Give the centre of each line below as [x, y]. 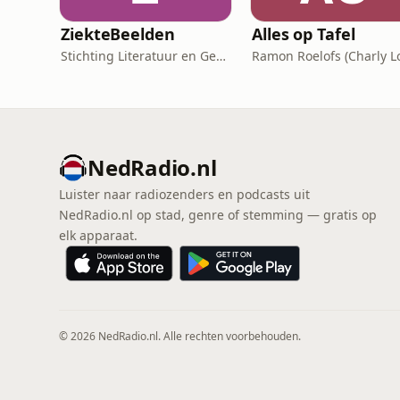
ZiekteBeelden [118, 34]
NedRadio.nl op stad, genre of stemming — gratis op [218, 215]
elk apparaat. [98, 235]
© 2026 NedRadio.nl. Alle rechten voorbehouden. [180, 336]
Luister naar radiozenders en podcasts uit [184, 194]
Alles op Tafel [304, 34]
